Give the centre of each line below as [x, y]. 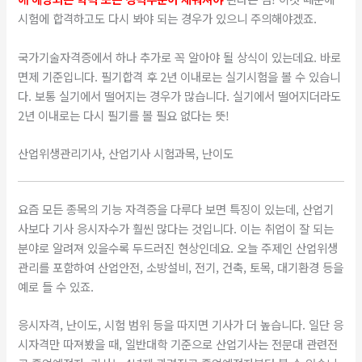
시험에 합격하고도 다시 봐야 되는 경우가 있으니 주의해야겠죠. [168, 19]
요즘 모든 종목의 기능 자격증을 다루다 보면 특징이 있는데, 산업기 [176, 208]
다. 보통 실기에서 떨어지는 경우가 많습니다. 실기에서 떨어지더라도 [180, 95]
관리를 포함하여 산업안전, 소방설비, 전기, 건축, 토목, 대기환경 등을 [181, 267]
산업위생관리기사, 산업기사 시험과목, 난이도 [126, 154]
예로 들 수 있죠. [56, 286]
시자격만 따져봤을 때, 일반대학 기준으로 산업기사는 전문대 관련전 [178, 344]
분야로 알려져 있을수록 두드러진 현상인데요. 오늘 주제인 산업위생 [178, 247]
